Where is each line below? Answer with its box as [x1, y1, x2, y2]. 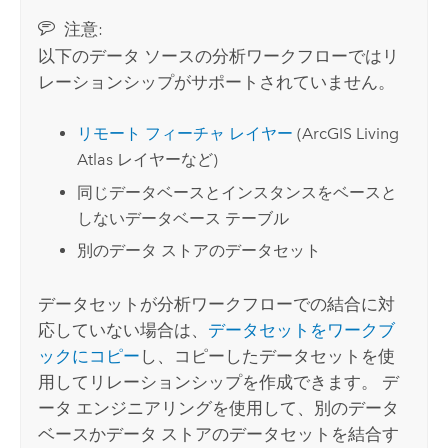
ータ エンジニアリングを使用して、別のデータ [38, 397, 400, 418]
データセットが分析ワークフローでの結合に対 [38, 293, 396, 314]
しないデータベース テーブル [76, 208, 289, 228]
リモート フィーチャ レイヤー [76, 124, 293, 144]
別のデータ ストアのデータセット [76, 241, 321, 261]
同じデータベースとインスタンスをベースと [76, 182, 397, 202]
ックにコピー [38, 345, 141, 366]
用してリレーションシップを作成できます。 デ [38, 371, 400, 392]
